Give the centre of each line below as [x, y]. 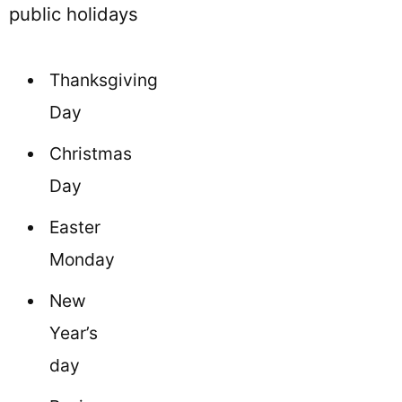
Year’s [74, 332]
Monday [82, 259]
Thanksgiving [104, 79]
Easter [75, 227]
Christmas [91, 153]
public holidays [74, 14]
